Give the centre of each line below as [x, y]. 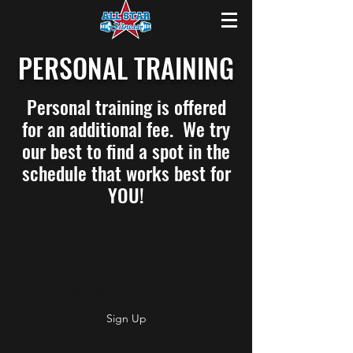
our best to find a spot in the [126, 150]
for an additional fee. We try [126, 128]
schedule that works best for [126, 173]
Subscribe [126, 251]
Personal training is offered [126, 106]
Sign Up [126, 318]
